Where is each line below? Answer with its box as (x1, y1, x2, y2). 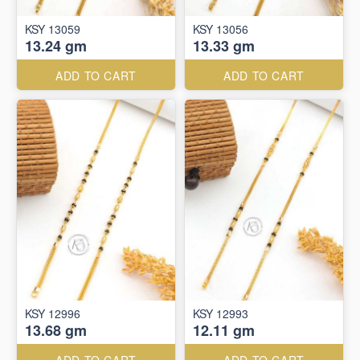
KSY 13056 (193, 21, 248, 37)
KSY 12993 (193, 305, 248, 321)
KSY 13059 (25, 21, 80, 37)
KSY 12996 (25, 305, 80, 321)
